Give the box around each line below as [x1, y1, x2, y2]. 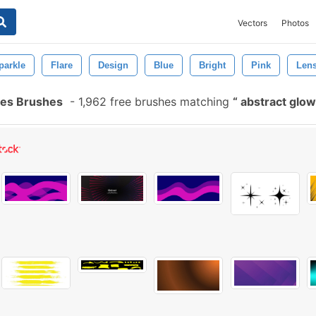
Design [98, 60, 128, 71]
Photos [281, 18, 309, 28]
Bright [199, 60, 226, 71]
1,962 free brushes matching [75, 95, 233, 109]
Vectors [238, 18, 267, 28]
